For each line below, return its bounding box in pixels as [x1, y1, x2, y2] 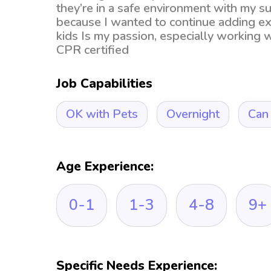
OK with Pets [66, 106, 138, 122]
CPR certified [56, 42, 129, 58]
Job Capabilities [56, 75, 152, 92]
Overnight [166, 106, 220, 122]
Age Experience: [56, 158, 154, 175]
